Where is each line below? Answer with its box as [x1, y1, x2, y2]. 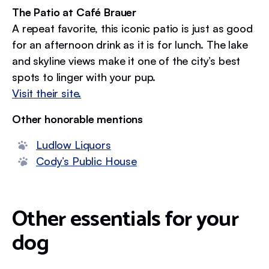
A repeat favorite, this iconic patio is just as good [12, 21, 253, 35]
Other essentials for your [12, 201, 238, 237]
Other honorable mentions [12, 112, 144, 125]
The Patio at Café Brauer [12, 5, 137, 19]
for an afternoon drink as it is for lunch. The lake [12, 37, 248, 51]
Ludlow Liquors [36, 138, 111, 151]
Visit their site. [12, 86, 82, 100]
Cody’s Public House [36, 154, 137, 168]
